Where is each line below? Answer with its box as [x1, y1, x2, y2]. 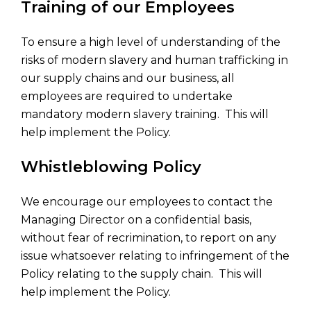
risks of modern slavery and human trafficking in [21, 53, 288, 67]
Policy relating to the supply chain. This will [21, 267, 262, 280]
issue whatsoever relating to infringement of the [21, 249, 289, 262]
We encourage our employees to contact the [21, 195, 273, 208]
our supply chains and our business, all [21, 72, 235, 85]
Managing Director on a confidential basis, [21, 213, 251, 226]
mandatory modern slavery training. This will [21, 108, 269, 121]
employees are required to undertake [21, 90, 233, 103]
